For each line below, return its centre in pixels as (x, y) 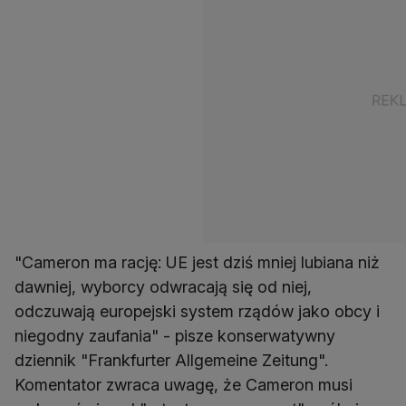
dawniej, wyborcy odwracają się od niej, (163, 287)
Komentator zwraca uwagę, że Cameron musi (184, 385)
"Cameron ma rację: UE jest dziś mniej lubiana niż (197, 262)
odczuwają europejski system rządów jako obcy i (197, 311)
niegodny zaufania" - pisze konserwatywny (175, 336)
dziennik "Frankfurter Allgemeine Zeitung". (171, 360)
